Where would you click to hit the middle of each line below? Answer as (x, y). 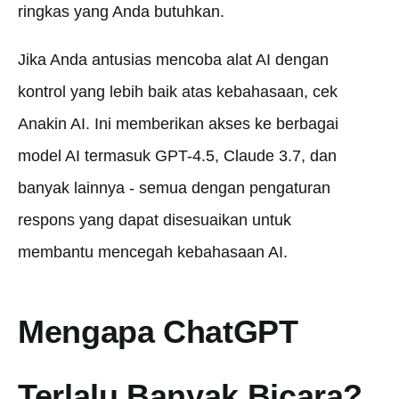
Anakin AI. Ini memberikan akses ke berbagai (178, 124)
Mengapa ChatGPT (158, 332)
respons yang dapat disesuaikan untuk (155, 220)
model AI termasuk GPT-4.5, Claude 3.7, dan (177, 156)
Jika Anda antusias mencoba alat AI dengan (173, 60)
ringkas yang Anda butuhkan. (121, 12)
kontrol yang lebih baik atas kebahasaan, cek (178, 92)
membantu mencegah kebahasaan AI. (153, 252)
